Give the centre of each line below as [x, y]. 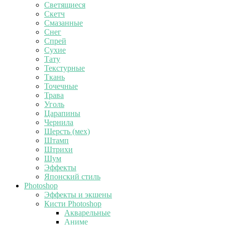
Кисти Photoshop [73, 204]
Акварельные [87, 213]
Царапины [62, 113]
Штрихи [59, 149]
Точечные [61, 86]
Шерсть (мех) [67, 131]
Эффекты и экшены [78, 195]
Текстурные [65, 68]
